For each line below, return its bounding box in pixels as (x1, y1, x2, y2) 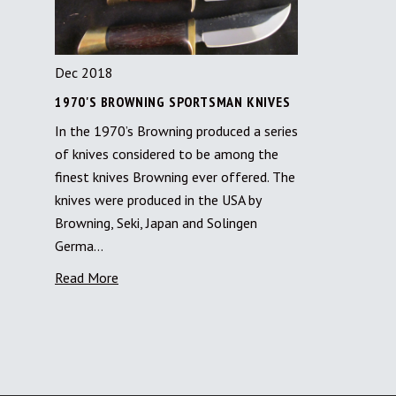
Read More (55, 269, 118, 287)
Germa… (55, 237, 103, 255)
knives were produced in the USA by (55, 191, 261, 209)
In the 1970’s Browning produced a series (55, 122, 298, 141)
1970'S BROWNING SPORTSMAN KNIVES (55, 93, 291, 111)
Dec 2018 (55, 64, 113, 82)
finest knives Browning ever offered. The (55, 168, 295, 187)
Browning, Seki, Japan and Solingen (55, 214, 257, 232)
